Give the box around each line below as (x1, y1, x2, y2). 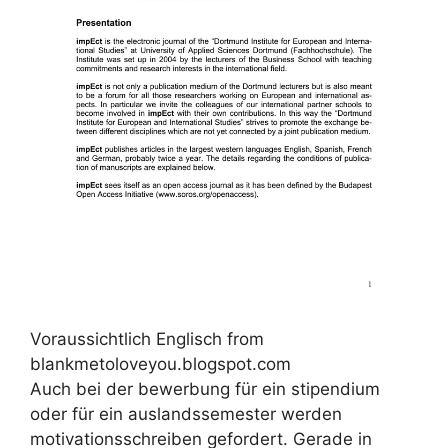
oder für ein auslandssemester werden (30, 403, 342, 424)
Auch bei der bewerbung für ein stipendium (30, 378, 380, 399)
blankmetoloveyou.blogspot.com (30, 353, 291, 374)
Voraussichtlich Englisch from (30, 328, 264, 349)
